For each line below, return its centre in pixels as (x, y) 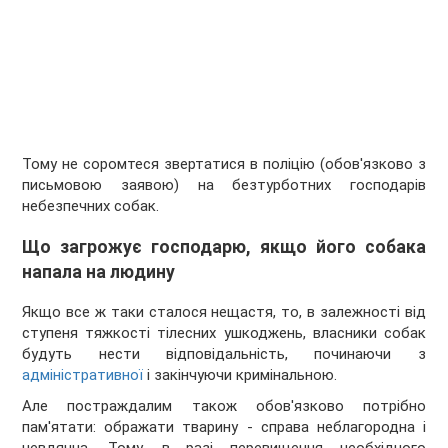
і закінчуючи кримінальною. (240, 375)
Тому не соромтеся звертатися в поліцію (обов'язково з (224, 164)
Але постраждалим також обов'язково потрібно (224, 406)
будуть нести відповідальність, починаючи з (224, 354)
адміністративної (83, 375)
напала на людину (99, 271)
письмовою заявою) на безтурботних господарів (224, 185)
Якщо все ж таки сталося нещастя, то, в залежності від (224, 312)
